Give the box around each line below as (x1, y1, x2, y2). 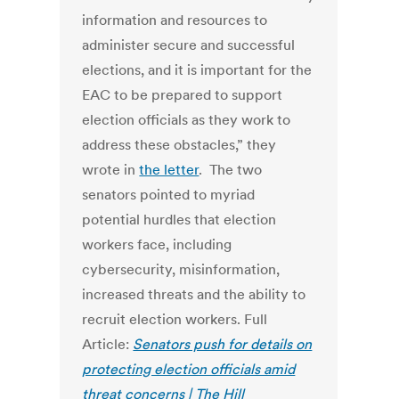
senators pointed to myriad (82, 185, 256, 204)
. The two (199, 160, 263, 179)
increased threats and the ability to (82, 285, 306, 304)
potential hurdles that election (82, 210, 277, 229)
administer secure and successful (82, 36, 296, 54)
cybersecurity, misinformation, (82, 260, 281, 279)
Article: (82, 335, 134, 354)
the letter (139, 160, 199, 179)
